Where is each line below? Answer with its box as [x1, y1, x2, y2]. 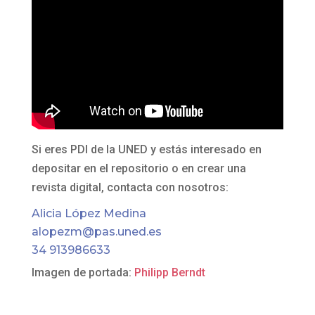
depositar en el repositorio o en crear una [31, 162, 246, 176]
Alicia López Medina [31, 207, 146, 221]
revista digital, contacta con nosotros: [31, 181, 229, 195]
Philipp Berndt [134, 266, 205, 280]
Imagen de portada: [31, 266, 134, 280]
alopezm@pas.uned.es [31, 225, 162, 239]
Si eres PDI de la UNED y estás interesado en [31, 143, 262, 157]
